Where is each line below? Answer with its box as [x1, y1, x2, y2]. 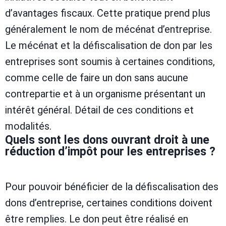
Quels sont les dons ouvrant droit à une [5, 133, 209, 147]
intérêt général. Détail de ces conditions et [5, 104, 194, 117]
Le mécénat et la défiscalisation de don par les [5, 39, 212, 52]
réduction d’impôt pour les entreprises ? [5, 145, 215, 159]
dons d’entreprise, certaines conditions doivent [5, 196, 212, 209]
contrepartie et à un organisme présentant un [5, 88, 205, 100]
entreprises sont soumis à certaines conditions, [5, 55, 215, 68]
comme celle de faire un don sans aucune [5, 72, 188, 84]
